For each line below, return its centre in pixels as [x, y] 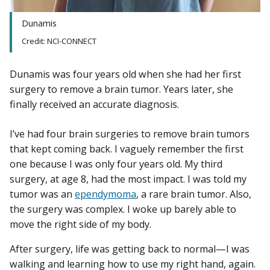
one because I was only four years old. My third [116, 164]
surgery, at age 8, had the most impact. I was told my [128, 179]
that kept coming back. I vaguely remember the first [127, 149]
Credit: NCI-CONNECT [59, 41]
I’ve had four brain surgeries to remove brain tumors [130, 134]
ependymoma [105, 194]
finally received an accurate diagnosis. [94, 105]
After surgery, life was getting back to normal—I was [130, 249]
